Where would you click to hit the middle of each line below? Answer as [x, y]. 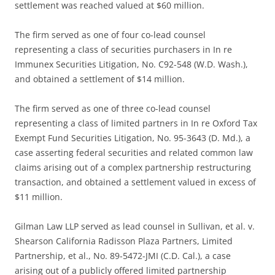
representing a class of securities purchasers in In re [123, 50]
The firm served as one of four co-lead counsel [110, 35]
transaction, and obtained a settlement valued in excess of [135, 182]
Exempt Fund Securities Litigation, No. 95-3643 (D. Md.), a [133, 138]
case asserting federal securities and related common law [134, 153]
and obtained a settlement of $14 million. [100, 79]
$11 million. [39, 197]
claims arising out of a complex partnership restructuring [133, 168]
